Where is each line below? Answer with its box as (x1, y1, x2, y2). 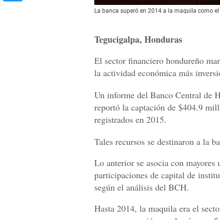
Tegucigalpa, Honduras (94, 33, 182, 46)
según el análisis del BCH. (94, 181, 189, 193)
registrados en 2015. (94, 113, 166, 126)
